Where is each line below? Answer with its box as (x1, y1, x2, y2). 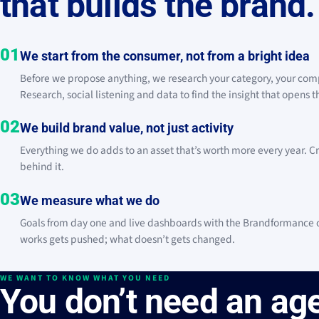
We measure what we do (20, 192, 159, 208)
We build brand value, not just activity (20, 120, 234, 136)
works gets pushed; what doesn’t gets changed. (20, 231, 235, 247)
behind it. (20, 159, 64, 175)
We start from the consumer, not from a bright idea (20, 48, 310, 63)
